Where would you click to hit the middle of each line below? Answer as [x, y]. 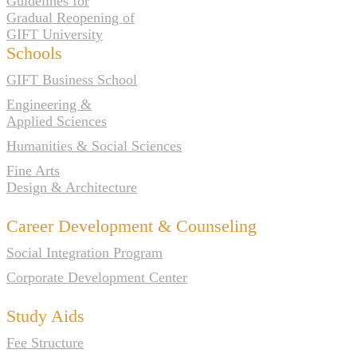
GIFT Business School [72, 79]
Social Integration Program [84, 252]
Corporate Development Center [97, 277]
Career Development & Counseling [131, 226]
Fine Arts [33, 170]
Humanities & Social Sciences [94, 145]
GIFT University [55, 34]
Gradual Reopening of [71, 17]
